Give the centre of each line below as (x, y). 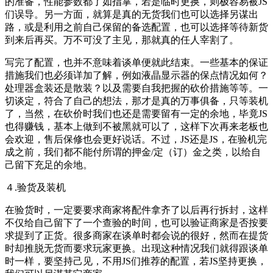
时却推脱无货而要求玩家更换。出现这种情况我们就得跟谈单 (136, 250)
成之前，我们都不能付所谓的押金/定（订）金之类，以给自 (133, 154)
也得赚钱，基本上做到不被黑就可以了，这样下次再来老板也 (136, 128)
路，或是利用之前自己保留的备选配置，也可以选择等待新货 (136, 29)
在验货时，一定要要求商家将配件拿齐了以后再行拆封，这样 (136, 211)
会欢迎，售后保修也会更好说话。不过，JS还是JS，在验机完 (136, 141)
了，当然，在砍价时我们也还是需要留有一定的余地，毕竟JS (136, 115)
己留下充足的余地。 (49, 166)
